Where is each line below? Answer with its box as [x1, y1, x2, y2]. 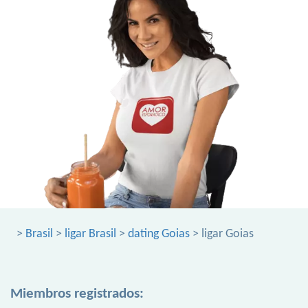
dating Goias [128, 228, 190, 241]
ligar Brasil [65, 228, 116, 241]
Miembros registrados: [10, 287, 144, 302]
